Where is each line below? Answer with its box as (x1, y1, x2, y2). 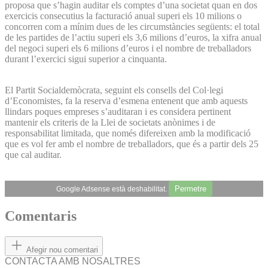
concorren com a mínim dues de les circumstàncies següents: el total (5, 21, 260, 32)
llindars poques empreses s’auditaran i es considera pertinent (5, 106, 231, 117)
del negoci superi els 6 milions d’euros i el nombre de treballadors (5, 42, 251, 53)
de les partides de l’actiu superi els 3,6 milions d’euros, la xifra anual (5, 32, 261, 42)
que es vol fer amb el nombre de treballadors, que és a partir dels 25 (5, 138, 258, 149)
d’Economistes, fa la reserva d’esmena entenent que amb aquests (5, 95, 248, 106)
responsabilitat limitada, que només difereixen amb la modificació (5, 127, 251, 138)
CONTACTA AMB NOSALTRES (5, 256, 141, 267)
